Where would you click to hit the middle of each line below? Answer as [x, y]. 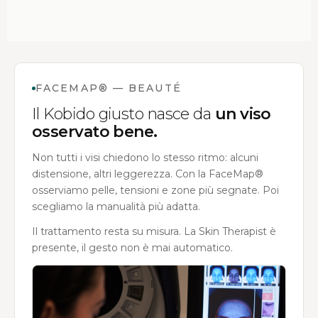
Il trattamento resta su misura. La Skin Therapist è [154, 232]
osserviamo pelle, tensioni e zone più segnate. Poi [155, 191]
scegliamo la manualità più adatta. [116, 207]
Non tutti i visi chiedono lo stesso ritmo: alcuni [145, 158]
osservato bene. [95, 132]
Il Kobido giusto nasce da [124, 114]
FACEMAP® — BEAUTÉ [109, 88]
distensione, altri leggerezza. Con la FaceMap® [148, 174]
